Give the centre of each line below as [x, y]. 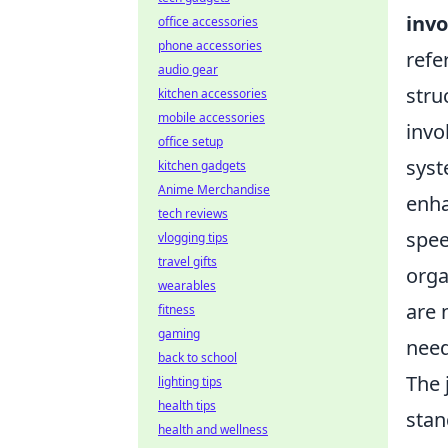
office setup [190, 141]
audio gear [188, 69]
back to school [197, 357]
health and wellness [213, 429]
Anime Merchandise [214, 189]
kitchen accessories [212, 93]
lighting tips [190, 381]
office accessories [208, 21]
